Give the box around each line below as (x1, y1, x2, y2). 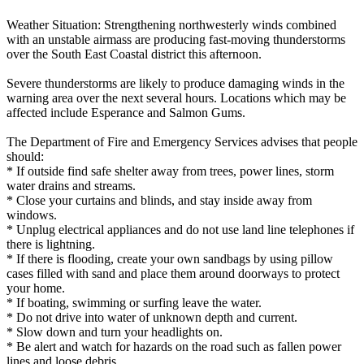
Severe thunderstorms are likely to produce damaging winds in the (6, 76, 344, 91)
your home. (6, 281, 65, 296)
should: (6, 149, 44, 164)
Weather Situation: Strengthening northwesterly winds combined (6, 18, 336, 32)
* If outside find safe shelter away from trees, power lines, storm (6, 164, 334, 179)
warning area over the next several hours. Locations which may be (6, 91, 346, 106)
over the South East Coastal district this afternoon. (6, 47, 262, 62)
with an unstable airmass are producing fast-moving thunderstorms (6, 32, 345, 47)
